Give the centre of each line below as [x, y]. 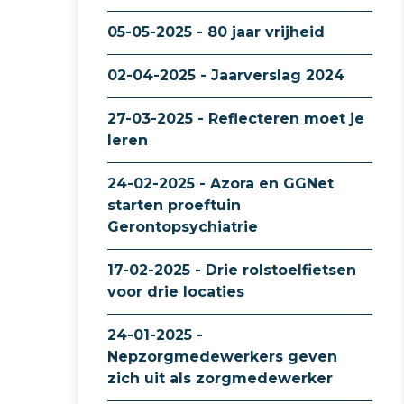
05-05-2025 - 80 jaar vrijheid [216, 32]
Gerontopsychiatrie [183, 227]
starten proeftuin [174, 205]
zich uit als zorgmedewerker [220, 378]
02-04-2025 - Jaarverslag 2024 [226, 75]
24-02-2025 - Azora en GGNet [220, 184]
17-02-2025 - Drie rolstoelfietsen [232, 270]
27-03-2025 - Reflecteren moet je [236, 119]
